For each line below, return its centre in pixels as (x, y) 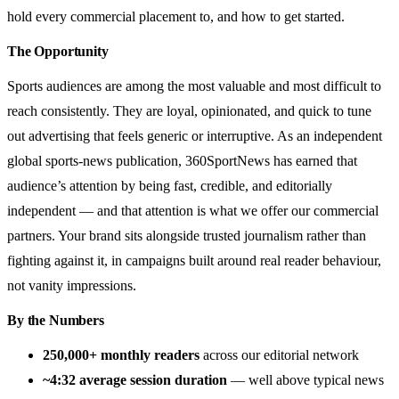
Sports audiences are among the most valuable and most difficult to (194, 85)
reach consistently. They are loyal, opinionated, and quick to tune (189, 110)
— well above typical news (305, 379)
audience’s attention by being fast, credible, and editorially (170, 185)
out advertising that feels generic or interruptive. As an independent (195, 135)
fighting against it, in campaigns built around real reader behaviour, (194, 260)
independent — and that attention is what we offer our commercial (193, 210)
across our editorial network (279, 354)
